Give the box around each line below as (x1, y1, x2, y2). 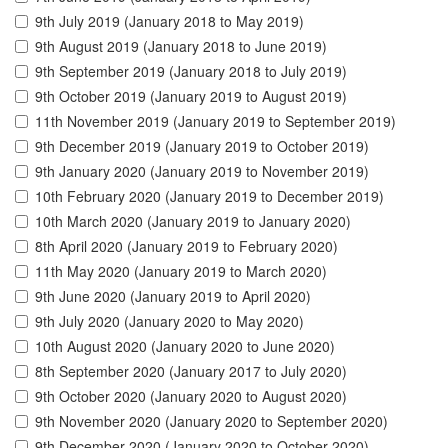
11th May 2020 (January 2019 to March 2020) (35, 261, 327, 282)
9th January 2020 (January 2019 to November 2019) (35, 161, 369, 182)
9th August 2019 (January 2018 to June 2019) (35, 36, 327, 57)
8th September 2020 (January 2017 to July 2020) (35, 361, 347, 382)
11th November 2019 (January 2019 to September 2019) (35, 111, 396, 132)
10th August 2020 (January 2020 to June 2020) (35, 336, 335, 357)
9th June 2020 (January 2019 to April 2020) (35, 286, 311, 307)
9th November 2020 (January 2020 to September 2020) (35, 411, 388, 432)
